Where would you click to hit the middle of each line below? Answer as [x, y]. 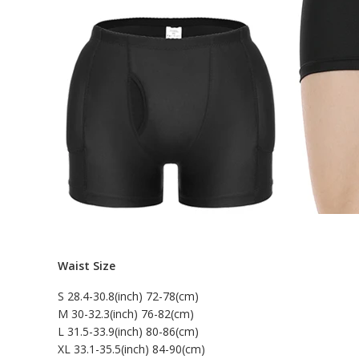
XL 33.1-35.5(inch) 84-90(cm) [131, 349]
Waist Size [87, 266]
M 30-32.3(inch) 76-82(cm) [126, 314]
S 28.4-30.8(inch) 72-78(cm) [128, 296]
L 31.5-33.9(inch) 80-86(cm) [128, 332]
